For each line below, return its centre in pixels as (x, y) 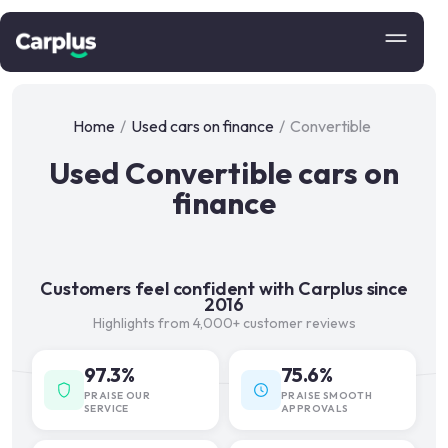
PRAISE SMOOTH (327, 395)
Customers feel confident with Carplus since (224, 288)
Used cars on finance (202, 126)
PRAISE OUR (117, 395)
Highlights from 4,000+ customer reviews (224, 323)
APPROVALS (315, 408)
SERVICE (106, 408)
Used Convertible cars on (224, 173)
